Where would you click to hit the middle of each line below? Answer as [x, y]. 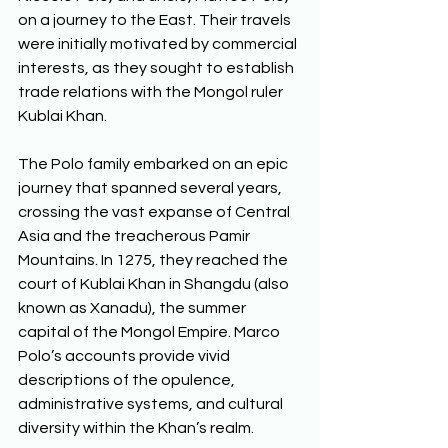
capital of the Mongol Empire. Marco [150, 331]
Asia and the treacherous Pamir [135, 235]
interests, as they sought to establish [157, 67]
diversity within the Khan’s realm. [137, 427]
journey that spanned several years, [151, 187]
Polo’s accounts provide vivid [125, 355]
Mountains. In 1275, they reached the [154, 259]
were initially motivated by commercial [159, 43]
